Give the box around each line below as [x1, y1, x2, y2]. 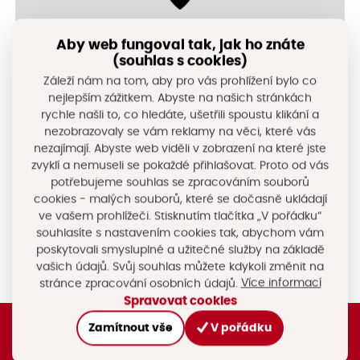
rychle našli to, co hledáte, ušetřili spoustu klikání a [41, 109, 319, 121]
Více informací [240, 277, 321, 289]
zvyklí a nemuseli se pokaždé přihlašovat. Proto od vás [31, 160, 329, 172]
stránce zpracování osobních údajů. [39, 278, 241, 290]
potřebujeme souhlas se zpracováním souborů [51, 177, 309, 189]
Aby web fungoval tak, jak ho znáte [55, 39, 305, 52]
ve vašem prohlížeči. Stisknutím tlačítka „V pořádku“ [39, 211, 321, 223]
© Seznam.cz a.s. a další [234, 157, 341, 171]
